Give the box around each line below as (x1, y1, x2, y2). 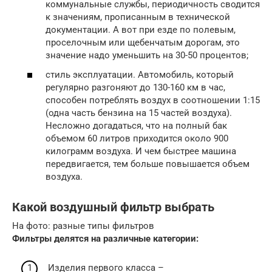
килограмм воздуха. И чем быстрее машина (46, 145, 236, 157)
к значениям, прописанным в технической (46, 12, 230, 23)
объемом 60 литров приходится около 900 (46, 132, 228, 144)
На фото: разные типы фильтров (12, 220, 154, 231)
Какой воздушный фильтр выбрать (12, 200, 214, 214)
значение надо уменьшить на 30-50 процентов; (46, 50, 248, 61)
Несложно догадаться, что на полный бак (46, 120, 227, 131)
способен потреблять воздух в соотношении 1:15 (46, 94, 260, 106)
